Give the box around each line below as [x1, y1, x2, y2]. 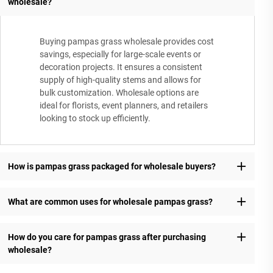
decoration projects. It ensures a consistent [40, 62, 202, 73]
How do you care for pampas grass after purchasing [7, 232, 206, 242]
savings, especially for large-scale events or [40, 49, 201, 60]
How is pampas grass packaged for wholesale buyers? [7, 161, 216, 171]
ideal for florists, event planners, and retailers [40, 101, 208, 111]
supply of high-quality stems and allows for [40, 75, 201, 85]
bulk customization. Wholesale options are [40, 88, 199, 98]
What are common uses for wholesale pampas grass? [7, 196, 213, 207]
